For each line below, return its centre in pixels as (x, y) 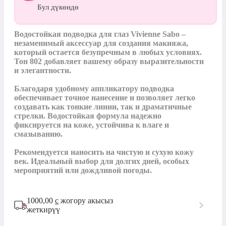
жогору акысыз (86, 200)
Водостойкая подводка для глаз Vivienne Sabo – (100, 34)
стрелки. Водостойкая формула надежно (88, 116)
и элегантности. (43, 70)
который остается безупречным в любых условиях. (108, 52)
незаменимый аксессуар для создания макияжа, (101, 43)
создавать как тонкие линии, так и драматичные (103, 106)
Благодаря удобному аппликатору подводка (94, 88)
